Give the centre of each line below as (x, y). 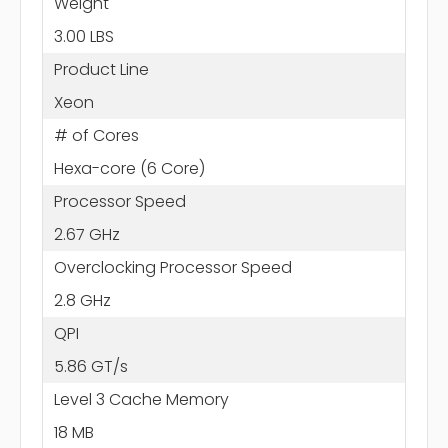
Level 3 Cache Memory (141, 399)
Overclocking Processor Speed (172, 267)
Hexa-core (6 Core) (129, 168)
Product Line (101, 69)
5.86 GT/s (90, 366)
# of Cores (96, 135)
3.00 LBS (83, 36)
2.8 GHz (82, 300)
